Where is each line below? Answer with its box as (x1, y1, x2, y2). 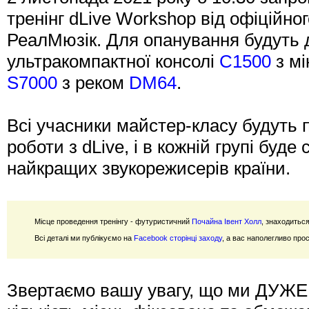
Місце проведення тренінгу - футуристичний (34, 217, 192, 226)
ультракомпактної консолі (7, 51, 219, 72)
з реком (57, 72, 129, 93)
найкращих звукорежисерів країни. (7, 158, 290, 179)
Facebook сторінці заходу (134, 234, 222, 242)
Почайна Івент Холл (192, 217, 261, 226)
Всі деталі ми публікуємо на (34, 234, 134, 242)
